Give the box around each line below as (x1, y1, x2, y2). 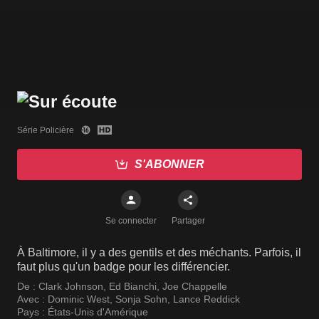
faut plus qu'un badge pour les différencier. (17, 261, 230, 273)
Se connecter (105, 216, 157, 226)
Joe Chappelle (162, 281, 227, 293)
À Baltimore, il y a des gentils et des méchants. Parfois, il (17, 246, 301, 259)
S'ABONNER (135, 158, 204, 171)
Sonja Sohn (115, 293, 167, 305)
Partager (171, 216, 205, 226)
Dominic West (48, 293, 110, 305)
